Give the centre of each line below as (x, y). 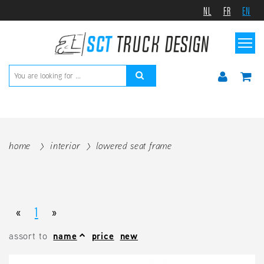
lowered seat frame (134, 146)
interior (65, 146)
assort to (28, 236)
